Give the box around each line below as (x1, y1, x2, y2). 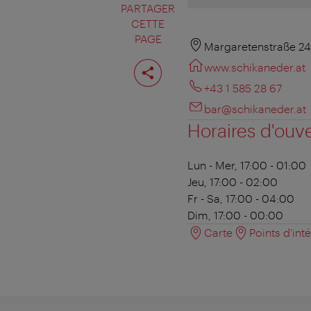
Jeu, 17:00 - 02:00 (187, 175, 278, 189)
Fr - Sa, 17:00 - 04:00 (187, 192, 294, 205)
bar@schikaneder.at (204, 102, 306, 116)
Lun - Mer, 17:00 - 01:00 (187, 158, 306, 172)
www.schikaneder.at (204, 60, 305, 74)
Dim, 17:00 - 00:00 (187, 208, 283, 222)
